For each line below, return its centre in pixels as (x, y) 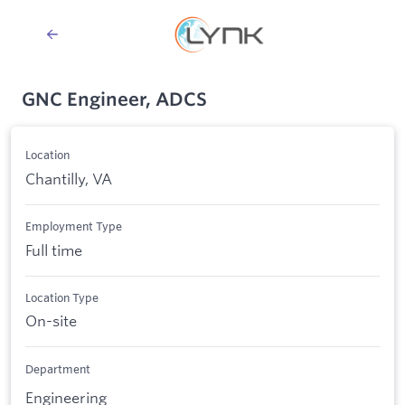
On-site (51, 321)
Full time (54, 250)
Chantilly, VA (69, 178)
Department (58, 368)
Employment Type (74, 226)
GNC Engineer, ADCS (114, 99)
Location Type (62, 297)
